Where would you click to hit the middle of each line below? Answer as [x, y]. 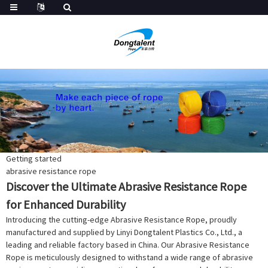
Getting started [34, 159]
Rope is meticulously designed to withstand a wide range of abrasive [130, 257]
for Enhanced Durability [66, 204]
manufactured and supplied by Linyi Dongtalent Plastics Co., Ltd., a [124, 232]
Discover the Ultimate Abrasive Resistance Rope [126, 186]
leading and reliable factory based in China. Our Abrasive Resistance [128, 245]
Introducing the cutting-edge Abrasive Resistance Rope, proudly [121, 220]
